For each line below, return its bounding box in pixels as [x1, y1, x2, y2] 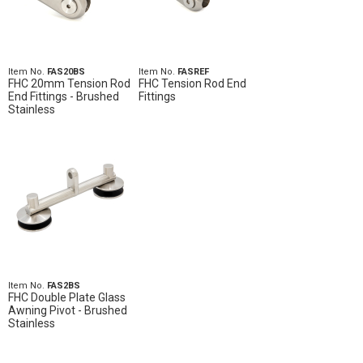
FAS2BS [47, 280, 80, 291]
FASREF [177, 66, 209, 77]
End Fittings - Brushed [8, 90, 119, 103]
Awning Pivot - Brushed [8, 304, 127, 317]
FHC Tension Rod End [138, 77, 246, 90]
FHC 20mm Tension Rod [8, 77, 130, 90]
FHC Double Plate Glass [8, 291, 126, 304]
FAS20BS [47, 66, 85, 77]
